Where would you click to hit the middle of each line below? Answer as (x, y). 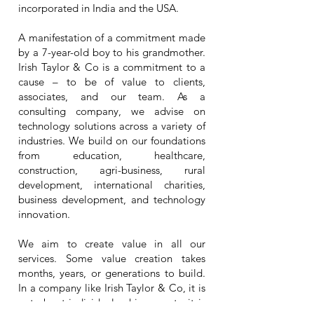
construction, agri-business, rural (112, 170)
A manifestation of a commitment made (112, 37)
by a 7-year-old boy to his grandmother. (112, 52)
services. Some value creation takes (112, 258)
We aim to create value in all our (112, 244)
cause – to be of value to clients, (112, 82)
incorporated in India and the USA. (98, 8)
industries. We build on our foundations (112, 141)
